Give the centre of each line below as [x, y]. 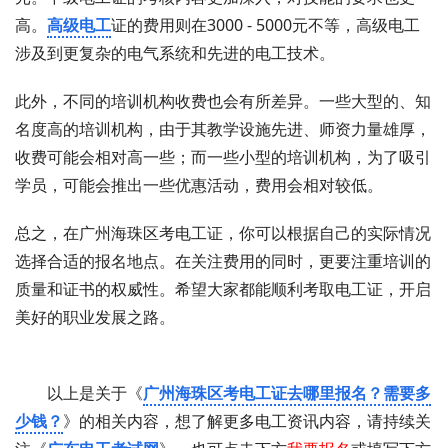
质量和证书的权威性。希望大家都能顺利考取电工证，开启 [223, 289]
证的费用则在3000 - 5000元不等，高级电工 [265, 25]
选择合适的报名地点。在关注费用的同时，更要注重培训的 [223, 261]
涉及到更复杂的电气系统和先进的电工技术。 [175, 53]
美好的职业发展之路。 [95, 317]
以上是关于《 [95, 393]
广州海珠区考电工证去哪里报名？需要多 [287, 393]
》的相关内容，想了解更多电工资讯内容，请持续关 [247, 421]
